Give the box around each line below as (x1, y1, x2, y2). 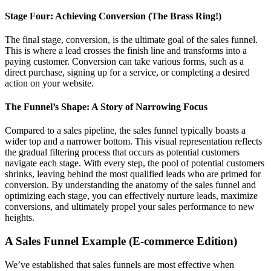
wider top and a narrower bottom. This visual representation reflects (5, 136, 262, 147)
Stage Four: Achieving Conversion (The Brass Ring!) (5, 10, 221, 21)
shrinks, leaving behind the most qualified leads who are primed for (5, 169, 261, 180)
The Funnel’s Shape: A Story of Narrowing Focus (5, 102, 207, 113)
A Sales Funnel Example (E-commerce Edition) (5, 235, 237, 248)
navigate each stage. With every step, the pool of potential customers (5, 158, 264, 169)
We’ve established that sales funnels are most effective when (5, 259, 234, 270)
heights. (5, 212, 34, 223)
